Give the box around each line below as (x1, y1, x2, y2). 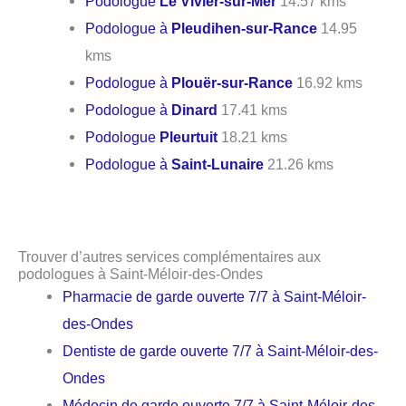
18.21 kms (217, 129, 288, 146)
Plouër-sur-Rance (171, 74, 294, 92)
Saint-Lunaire (171, 156, 265, 173)
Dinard (171, 101, 218, 119)
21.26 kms (264, 156, 334, 173)
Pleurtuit (159, 129, 218, 146)
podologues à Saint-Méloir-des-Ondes (18, 265, 263, 282)
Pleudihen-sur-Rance (171, 20, 318, 37)
